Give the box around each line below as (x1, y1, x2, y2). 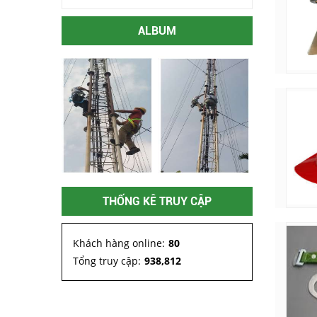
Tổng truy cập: (73, 253, 141, 267)
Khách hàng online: (73, 236, 165, 250)
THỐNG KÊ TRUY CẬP (103, 194, 212, 208)
